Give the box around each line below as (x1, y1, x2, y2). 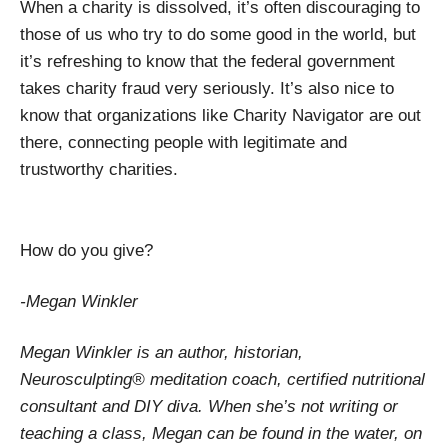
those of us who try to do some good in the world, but (20, 24, 416, 44)
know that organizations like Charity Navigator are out (20, 105, 421, 125)
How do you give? (20, 240, 153, 260)
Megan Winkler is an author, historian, (20, 342, 303, 362)
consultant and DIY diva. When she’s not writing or (20, 396, 398, 416)
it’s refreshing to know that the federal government (20, 51, 395, 71)
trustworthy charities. (20, 159, 178, 179)
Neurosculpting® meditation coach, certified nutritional (20, 369, 425, 389)
